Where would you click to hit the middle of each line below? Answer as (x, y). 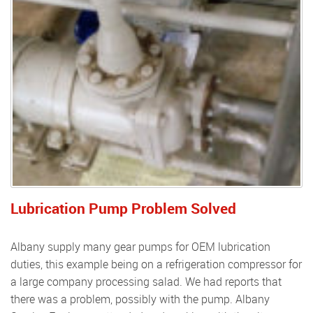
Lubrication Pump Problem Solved (123, 208)
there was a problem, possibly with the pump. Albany (140, 299)
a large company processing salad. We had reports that (146, 282)
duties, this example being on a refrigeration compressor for (156, 264)
